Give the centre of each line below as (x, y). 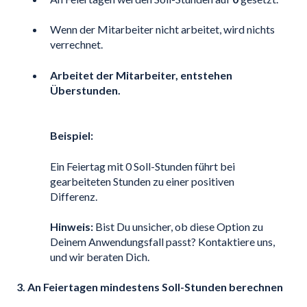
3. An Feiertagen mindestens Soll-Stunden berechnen (150, 287)
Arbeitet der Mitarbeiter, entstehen (141, 75)
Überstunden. (85, 90)
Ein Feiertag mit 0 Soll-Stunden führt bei (143, 166)
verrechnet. (76, 45)
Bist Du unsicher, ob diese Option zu (178, 226)
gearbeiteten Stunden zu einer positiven (142, 181)
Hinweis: (72, 226)
